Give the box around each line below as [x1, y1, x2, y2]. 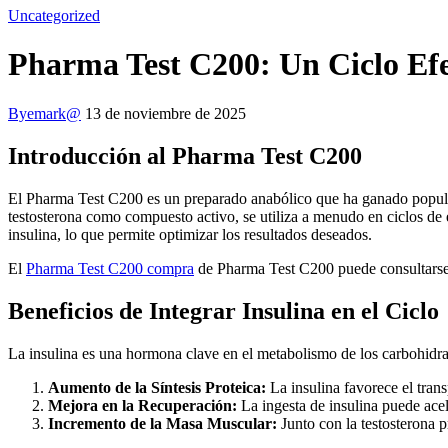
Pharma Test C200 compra [26, 259, 194, 277]
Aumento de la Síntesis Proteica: [48, 378, 266, 396]
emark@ [27, 104, 81, 122]
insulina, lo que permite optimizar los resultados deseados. [8, 225, 372, 243]
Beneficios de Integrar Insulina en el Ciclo [8, 297, 439, 324]
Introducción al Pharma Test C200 [8, 142, 362, 169]
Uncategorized [8, 7, 100, 24]
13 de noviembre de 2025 [85, 104, 246, 122]
